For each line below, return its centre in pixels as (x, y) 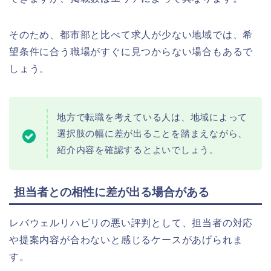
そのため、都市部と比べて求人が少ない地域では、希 (131, 35)
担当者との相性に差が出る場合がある (112, 192)
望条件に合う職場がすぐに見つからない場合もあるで (131, 52)
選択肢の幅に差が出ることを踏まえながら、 (152, 134)
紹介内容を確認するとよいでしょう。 (138, 150)
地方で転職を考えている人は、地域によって (152, 117)
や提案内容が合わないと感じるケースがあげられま (126, 240)
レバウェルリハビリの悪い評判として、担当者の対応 (131, 223)
